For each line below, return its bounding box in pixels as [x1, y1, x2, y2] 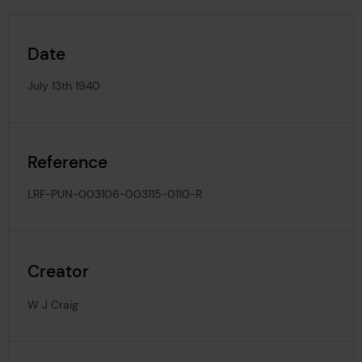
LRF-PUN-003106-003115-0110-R [27, 187, 203, 202]
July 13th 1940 [27, 78, 101, 94]
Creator [27, 259, 90, 282]
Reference [27, 151, 108, 174]
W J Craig [27, 297, 79, 312]
